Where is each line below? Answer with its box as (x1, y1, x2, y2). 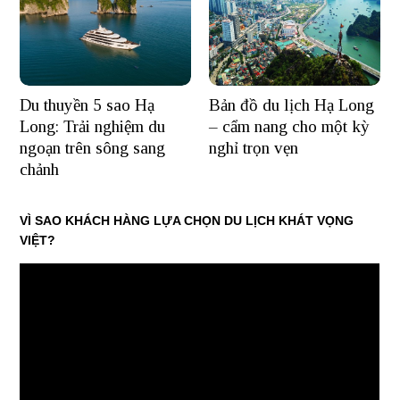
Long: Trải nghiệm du (20, 117, 166, 137)
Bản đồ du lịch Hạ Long (209, 96, 374, 115)
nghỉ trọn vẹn (209, 138, 298, 158)
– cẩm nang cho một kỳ (209, 117, 370, 137)
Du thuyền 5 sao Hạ (20, 96, 155, 115)
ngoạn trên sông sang (20, 138, 166, 158)
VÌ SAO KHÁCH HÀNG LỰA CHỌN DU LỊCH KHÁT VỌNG (20, 213, 354, 229)
